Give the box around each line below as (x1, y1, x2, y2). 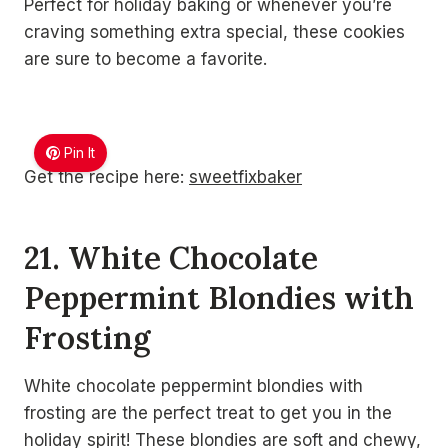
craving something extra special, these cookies (24, 22, 405, 42)
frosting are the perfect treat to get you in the (24, 403, 392, 423)
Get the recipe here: (24, 167, 189, 187)
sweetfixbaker (189, 167, 302, 187)
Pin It (64, 144, 96, 161)
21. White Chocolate (24, 237, 318, 277)
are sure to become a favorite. (24, 49, 267, 69)
